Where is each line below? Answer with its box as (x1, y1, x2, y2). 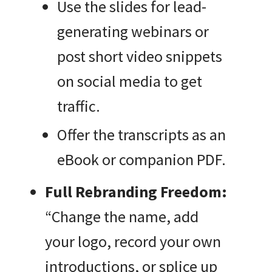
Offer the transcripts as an (57, 124, 226, 145)
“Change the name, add (45, 206, 199, 227)
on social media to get (57, 71, 202, 92)
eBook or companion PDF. (57, 149, 226, 170)
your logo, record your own (45, 231, 221, 252)
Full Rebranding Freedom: (45, 182, 227, 202)
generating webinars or (57, 21, 209, 42)
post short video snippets (57, 46, 222, 67)
